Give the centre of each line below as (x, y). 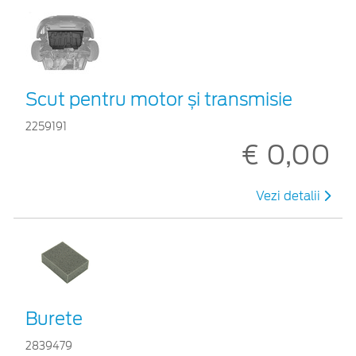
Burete (54, 318)
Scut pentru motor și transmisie (159, 99)
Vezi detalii (290, 196)
